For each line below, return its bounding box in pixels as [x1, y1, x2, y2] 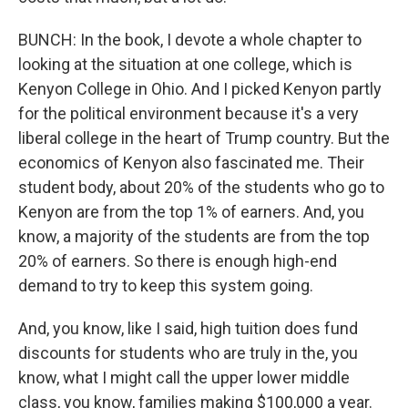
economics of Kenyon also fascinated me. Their [18, 153, 364, 172]
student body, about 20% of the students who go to [18, 178, 384, 197]
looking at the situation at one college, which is [18, 55, 352, 74]
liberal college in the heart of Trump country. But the [18, 128, 390, 148]
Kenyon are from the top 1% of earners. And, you [18, 202, 364, 221]
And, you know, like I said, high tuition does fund [18, 319, 358, 338]
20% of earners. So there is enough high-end [18, 251, 337, 270]
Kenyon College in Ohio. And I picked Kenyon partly [18, 79, 382, 98]
